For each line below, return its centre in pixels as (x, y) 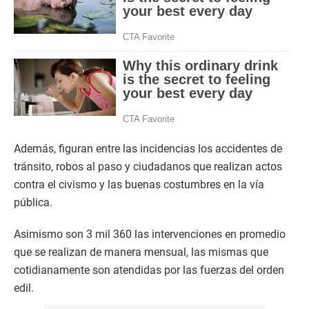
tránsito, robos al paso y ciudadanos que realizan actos (148, 167)
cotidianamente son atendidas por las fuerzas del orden (149, 270)
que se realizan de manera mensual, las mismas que (141, 252)
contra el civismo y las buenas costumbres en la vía (139, 185)
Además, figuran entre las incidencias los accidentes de (148, 149)
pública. (33, 202)
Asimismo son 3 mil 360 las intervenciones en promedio (150, 234)
